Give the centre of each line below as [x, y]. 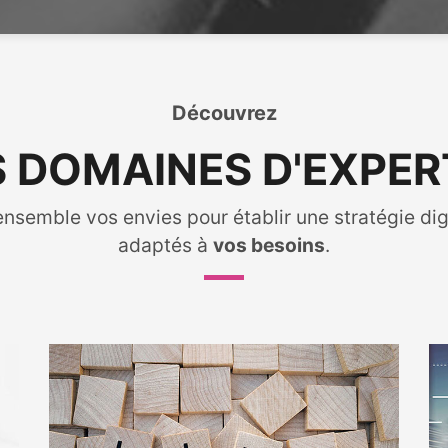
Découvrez [224, 113]
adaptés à [165, 245]
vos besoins [269, 245]
